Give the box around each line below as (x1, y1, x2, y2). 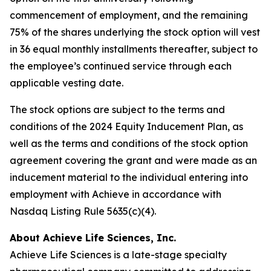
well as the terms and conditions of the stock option (10, 137, 248, 149)
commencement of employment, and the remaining (10, 9, 248, 21)
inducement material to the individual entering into (10, 171, 248, 183)
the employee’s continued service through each (10, 60, 232, 72)
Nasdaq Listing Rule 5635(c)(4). (10, 205, 156, 217)
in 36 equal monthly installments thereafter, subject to (10, 43, 258, 55)
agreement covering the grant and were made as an (10, 154, 257, 166)
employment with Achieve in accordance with (10, 188, 221, 200)
